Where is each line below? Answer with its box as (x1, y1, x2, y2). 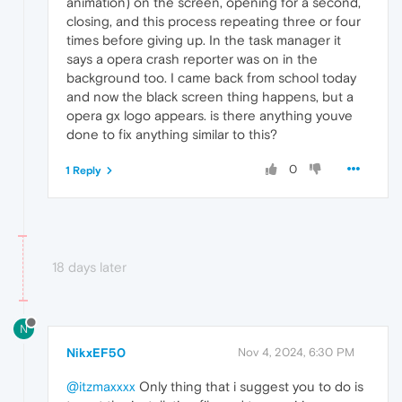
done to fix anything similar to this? (66, 127, 277, 143)
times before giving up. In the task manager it (66, 32, 341, 48)
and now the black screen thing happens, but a (66, 89, 354, 105)
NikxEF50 (66, 345, 126, 360)
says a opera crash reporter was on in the (66, 51, 318, 67)
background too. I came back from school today (66, 70, 356, 86)
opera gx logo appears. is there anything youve (66, 108, 353, 124)
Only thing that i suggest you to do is (135, 378, 363, 394)
